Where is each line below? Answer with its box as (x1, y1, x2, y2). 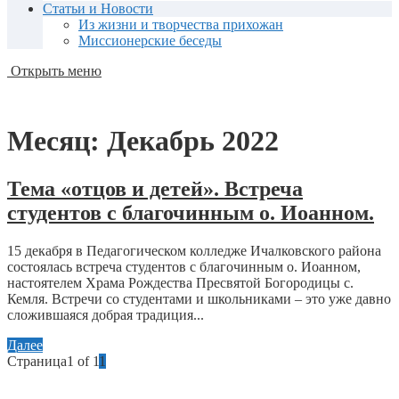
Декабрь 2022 (107, 125, 279, 158)
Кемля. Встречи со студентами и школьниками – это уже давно (7, 290, 391, 306)
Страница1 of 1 (7, 353, 99, 369)
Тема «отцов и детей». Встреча (7, 176, 303, 200)
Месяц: (7, 125, 107, 158)
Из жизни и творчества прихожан (78, 17, 283, 32)
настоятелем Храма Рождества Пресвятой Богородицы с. (7, 274, 354, 290)
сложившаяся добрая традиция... (7, 306, 204, 322)
